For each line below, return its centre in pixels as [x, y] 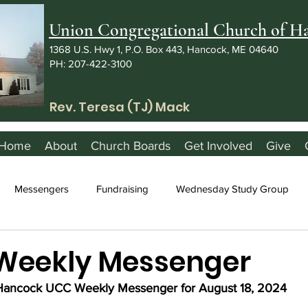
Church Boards [131, 146]
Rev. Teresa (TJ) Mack [120, 107]
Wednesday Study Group [232, 188]
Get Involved [218, 146]
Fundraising [122, 188]
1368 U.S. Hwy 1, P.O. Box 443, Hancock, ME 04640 [164, 49]
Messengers [42, 188]
